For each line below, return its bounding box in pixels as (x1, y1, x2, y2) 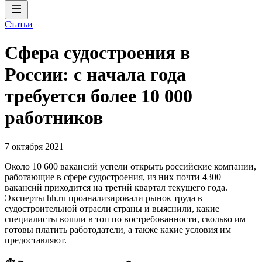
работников (5, 107, 103, 129)
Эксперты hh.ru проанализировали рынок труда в (5, 192, 202, 203)
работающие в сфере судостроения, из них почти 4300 (5, 171, 221, 182)
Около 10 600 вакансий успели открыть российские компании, (5, 161, 256, 171)
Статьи (5, 19, 33, 29)
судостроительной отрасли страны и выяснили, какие (5, 203, 219, 213)
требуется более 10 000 (5, 85, 192, 107)
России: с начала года (5, 64, 186, 85)
